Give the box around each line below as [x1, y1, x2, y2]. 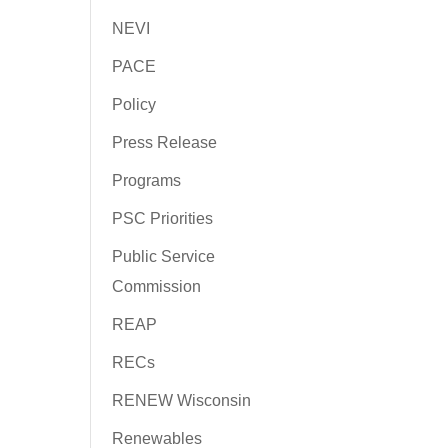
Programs [111, 172, 181, 189]
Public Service [111, 248, 215, 265]
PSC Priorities [111, 210, 213, 227]
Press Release [111, 134, 217, 151]
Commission [111, 278, 201, 295]
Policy [111, 96, 156, 113]
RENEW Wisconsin [111, 392, 251, 409]
